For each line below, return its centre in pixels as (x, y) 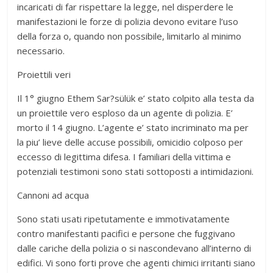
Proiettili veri (44, 74)
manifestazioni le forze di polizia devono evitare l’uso (128, 21)
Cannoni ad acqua (53, 195)
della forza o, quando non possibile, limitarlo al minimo (129, 36)
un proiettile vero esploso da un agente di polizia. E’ (125, 112)
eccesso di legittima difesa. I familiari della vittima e (124, 156)
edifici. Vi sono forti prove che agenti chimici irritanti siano (136, 262)
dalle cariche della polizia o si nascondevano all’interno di (134, 248)
